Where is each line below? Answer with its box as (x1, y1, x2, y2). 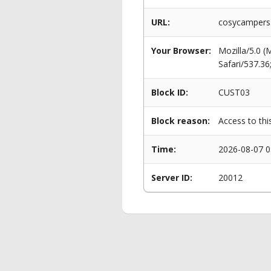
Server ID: (151, 172, 192, 183)
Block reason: (151, 115, 210, 126)
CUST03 (218, 87, 250, 98)
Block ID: (151, 87, 188, 98)
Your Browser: (151, 45, 211, 56)
